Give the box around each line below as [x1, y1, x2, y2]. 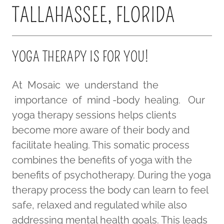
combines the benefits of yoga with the [12, 153, 192, 166]
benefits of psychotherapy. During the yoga [12, 168, 211, 181]
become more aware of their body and [12, 123, 189, 136]
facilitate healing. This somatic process [12, 138, 189, 151]
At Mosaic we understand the [12, 78, 158, 91]
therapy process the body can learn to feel [12, 183, 208, 196]
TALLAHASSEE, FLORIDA [12, 3, 175, 27]
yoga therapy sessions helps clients [12, 108, 176, 121]
